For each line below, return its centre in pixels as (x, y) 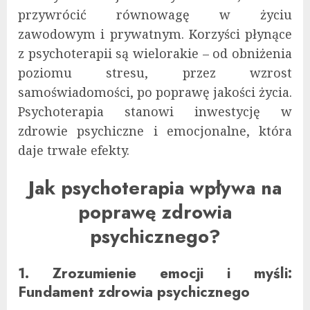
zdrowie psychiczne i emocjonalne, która (155, 131)
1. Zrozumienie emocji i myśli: (155, 273)
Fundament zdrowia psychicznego (134, 292)
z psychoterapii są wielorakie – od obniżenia (155, 54)
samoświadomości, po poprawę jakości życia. (155, 92)
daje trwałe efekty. (74, 151)
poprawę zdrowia (155, 212)
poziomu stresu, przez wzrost (155, 73)
